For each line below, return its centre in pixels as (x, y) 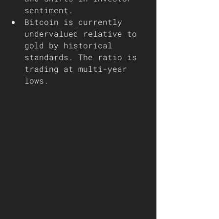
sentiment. (49, 10)
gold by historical (71, 45)
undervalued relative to (83, 33)
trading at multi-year (78, 69)
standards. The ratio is (83, 57)
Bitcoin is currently (76, 22)
